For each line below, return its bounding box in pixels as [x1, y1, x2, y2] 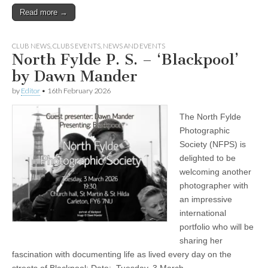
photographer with [179, 180, 248, 190]
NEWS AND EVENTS [103, 41, 165, 50]
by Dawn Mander [12, 66, 138, 86]
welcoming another [179, 166, 251, 176]
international [179, 208, 226, 218]
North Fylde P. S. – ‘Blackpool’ [12, 50, 239, 69]
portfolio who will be [179, 221, 254, 232]
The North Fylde [179, 111, 241, 121]
